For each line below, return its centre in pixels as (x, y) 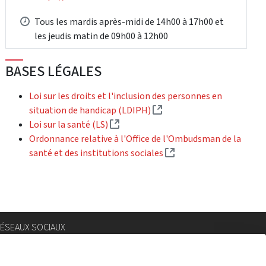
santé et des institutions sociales (97, 153)
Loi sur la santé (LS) (70, 124)
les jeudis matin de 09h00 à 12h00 (102, 36)
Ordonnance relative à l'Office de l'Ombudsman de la (135, 138)
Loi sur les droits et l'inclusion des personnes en (126, 96)
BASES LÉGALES (54, 71)
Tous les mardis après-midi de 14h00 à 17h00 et (129, 21)
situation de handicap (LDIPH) (91, 110)
